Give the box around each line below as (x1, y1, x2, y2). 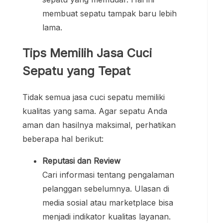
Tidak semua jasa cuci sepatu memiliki (22, 92, 165, 102)
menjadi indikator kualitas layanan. (42, 211, 171, 222)
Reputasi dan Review (42, 155, 120, 166)
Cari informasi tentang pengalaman (42, 169, 174, 180)
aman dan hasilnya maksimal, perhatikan (22, 119, 176, 130)
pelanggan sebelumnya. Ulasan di (42, 183, 169, 194)
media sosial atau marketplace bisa (42, 197, 173, 208)
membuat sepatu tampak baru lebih (42, 8, 177, 18)
